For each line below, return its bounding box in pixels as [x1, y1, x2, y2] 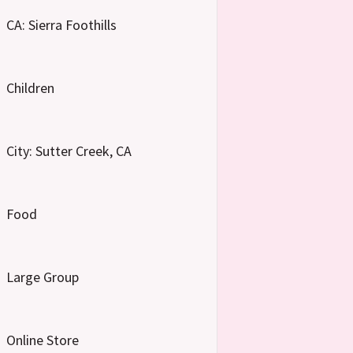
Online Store [6, 330, 79, 349]
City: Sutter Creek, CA [6, 141, 132, 160]
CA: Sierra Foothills [6, 15, 117, 34]
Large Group [6, 267, 79, 286]
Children [6, 78, 54, 97]
